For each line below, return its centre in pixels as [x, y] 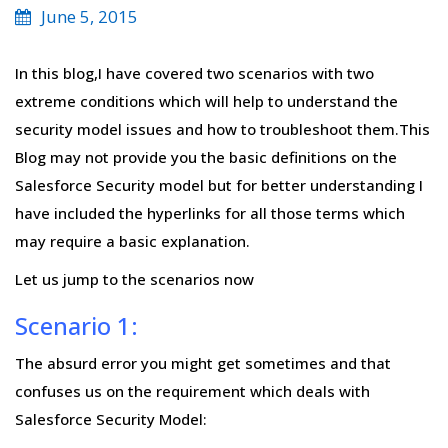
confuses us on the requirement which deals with [192, 391]
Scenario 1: [76, 325]
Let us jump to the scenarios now [134, 279]
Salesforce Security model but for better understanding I [219, 185]
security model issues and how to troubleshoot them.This [222, 129]
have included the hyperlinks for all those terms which [210, 213]
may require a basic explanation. [132, 241]
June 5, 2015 [89, 16]
